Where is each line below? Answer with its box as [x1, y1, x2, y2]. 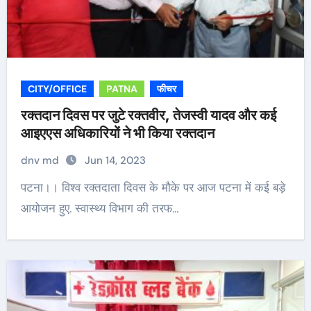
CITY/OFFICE [27, 83, 87, 95]
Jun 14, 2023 [84, 153, 146, 167]
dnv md [20, 153, 62, 167]
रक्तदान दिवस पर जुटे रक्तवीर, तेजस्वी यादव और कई [20, 107, 276, 124]
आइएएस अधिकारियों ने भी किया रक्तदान [20, 125, 215, 142]
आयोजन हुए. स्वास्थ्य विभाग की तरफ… [20, 201, 179, 216]
